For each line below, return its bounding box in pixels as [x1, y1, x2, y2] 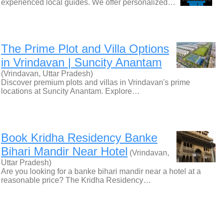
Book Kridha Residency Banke [1, 131, 157, 144]
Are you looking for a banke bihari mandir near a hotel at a [1, 167, 201, 175]
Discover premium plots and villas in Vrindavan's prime [1, 78, 190, 87]
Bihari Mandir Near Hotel [1, 145, 128, 158]
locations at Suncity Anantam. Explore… [1, 87, 140, 95]
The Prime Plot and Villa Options [1, 42, 169, 55]
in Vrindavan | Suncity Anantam [1, 56, 162, 69]
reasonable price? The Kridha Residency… [1, 176, 151, 184]
